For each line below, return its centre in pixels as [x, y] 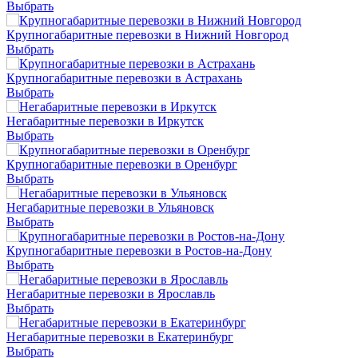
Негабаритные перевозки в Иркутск [105, 121]
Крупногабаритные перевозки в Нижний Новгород [147, 35]
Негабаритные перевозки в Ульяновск [110, 207]
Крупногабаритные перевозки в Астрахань [124, 78]
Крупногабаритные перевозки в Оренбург [122, 164]
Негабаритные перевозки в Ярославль [111, 294]
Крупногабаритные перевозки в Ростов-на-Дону [139, 251]
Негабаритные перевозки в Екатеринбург [120, 337]
